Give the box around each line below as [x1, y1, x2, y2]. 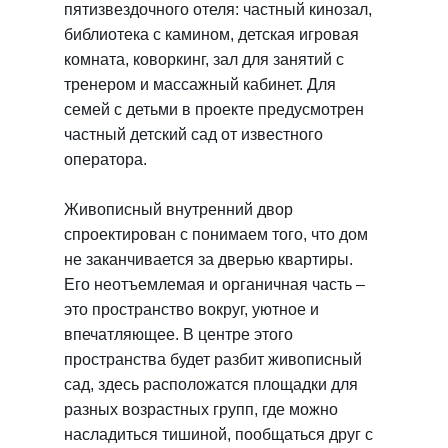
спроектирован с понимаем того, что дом [64, 226, 368, 243]
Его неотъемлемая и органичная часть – [64, 276, 365, 293]
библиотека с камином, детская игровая [64, 26, 359, 43]
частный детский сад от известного [64, 126, 323, 143]
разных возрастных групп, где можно [64, 401, 338, 418]
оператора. [64, 151, 147, 168]
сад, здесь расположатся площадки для [64, 376, 358, 393]
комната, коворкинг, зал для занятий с [64, 51, 344, 68]
